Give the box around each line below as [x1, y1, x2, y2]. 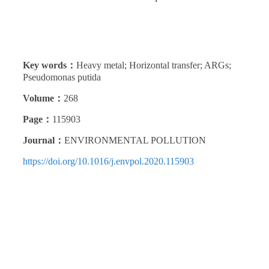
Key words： [23, 60, 76, 71]
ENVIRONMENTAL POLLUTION [64, 135, 206, 146]
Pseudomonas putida [23, 72, 101, 83]
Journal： [23, 135, 64, 146]
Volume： [23, 93, 64, 104]
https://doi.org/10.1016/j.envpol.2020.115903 [23, 156, 194, 167]
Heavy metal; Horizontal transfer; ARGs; [76, 60, 231, 71]
